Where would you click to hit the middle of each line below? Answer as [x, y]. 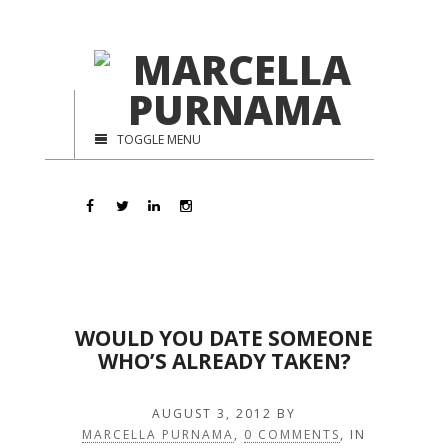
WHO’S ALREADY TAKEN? [224, 361]
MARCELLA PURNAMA [158, 434]
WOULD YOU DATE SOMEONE [224, 338]
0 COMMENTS [292, 434]
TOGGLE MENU [159, 139]
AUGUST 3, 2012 [212, 413]
